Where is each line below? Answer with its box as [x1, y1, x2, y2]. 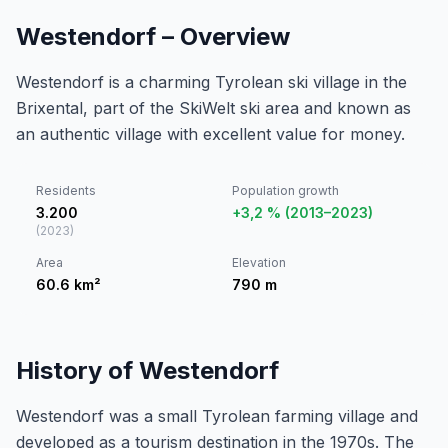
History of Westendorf [16, 356, 279, 385]
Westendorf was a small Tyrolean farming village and [16, 406, 418, 426]
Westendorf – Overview [16, 22, 290, 51]
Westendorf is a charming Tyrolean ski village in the [16, 72, 407, 92]
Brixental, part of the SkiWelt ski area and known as [16, 98, 411, 118]
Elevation [232, 255, 286, 270]
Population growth [232, 183, 339, 198]
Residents [36, 183, 96, 198]
